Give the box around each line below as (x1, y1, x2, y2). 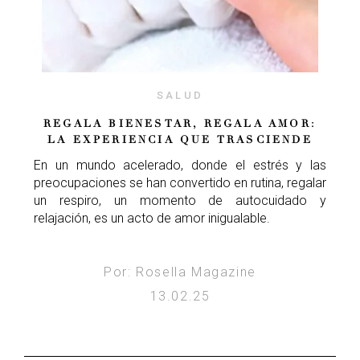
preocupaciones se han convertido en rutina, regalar (34, 175, 326, 191)
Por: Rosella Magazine (104, 264, 256, 280)
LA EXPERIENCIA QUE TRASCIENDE (47, 133, 313, 147)
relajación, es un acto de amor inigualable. (34, 211, 270, 227)
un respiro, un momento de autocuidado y (34, 193, 326, 209)
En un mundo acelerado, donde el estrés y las (34, 157, 326, 174)
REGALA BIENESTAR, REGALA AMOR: (43, 117, 317, 131)
